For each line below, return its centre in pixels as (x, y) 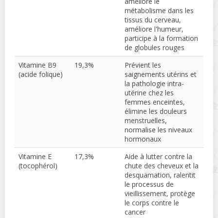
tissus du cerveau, (153, 20)
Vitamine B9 (37, 65)
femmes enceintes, (155, 102)
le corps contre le (152, 203)
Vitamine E (35, 157)
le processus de (149, 184)
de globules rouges (154, 48)
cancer (135, 212)
